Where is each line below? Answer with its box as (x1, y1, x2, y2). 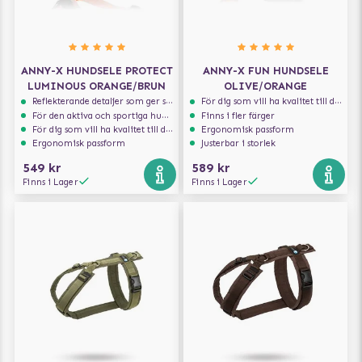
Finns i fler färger (201, 109, 276, 121)
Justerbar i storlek (201, 137, 276, 149)
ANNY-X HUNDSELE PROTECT (20, 64, 173, 77)
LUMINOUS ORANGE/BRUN (27, 79, 166, 92)
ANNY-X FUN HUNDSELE (202, 64, 329, 77)
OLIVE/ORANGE (224, 79, 307, 92)
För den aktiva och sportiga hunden (32, 109, 162, 121)
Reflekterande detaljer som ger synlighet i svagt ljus (32, 95, 166, 107)
